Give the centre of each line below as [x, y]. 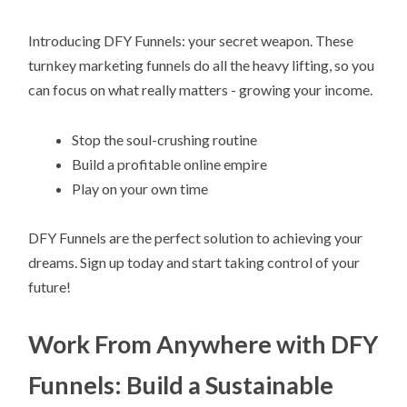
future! [50, 286]
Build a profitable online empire [170, 164]
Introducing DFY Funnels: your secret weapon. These [191, 41]
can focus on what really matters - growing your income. [201, 90]
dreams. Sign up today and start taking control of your [194, 262]
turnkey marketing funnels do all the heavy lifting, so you [202, 65]
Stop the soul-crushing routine [165, 139]
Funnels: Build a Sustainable [181, 384]
